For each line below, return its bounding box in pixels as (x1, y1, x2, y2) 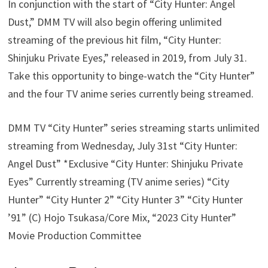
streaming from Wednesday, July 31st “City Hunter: (8, 138, 238, 153)
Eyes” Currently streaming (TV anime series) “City (8, 174, 230, 188)
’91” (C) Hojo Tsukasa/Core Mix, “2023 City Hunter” (8, 210, 237, 224)
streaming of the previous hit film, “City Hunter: (8, 32, 222, 47)
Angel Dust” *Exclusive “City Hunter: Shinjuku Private (8, 156, 243, 170)
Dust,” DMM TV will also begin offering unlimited (8, 14, 223, 29)
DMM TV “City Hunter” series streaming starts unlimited (8, 120, 260, 135)
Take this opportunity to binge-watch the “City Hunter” (8, 68, 255, 83)
